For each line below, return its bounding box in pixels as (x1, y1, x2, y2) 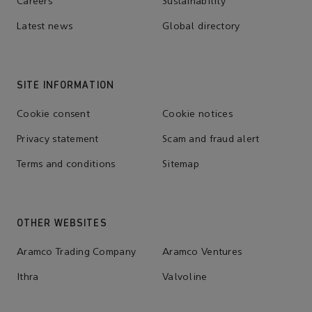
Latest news (17, 21, 73, 32)
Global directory (162, 21, 240, 32)
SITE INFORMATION (17, 79, 114, 91)
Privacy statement (17, 134, 99, 145)
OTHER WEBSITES (17, 217, 107, 228)
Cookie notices (162, 109, 233, 120)
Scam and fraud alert (162, 134, 260, 145)
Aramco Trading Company (17, 247, 136, 258)
